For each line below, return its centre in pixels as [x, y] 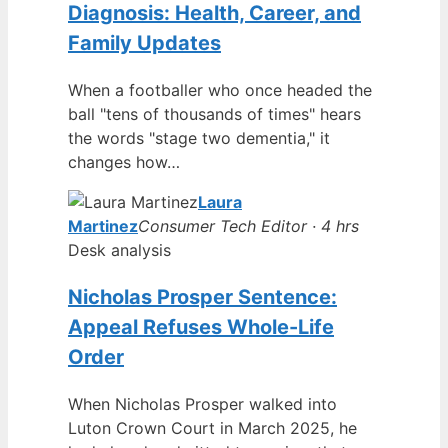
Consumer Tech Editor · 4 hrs [248, 225]
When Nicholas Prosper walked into [202, 403]
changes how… [124, 161]
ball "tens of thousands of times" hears [214, 113]
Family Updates [144, 42]
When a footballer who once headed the [220, 89]
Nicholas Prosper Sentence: [202, 296]
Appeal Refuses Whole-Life [201, 326]
